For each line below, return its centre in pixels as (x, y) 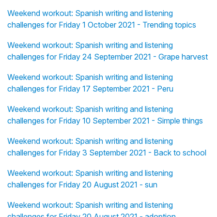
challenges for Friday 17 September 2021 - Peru (90, 89)
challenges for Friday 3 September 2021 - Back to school (107, 153)
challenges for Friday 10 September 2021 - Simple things (105, 121)
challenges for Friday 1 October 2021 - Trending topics (102, 25)
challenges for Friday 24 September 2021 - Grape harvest (108, 57)
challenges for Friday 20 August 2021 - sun (82, 185)
